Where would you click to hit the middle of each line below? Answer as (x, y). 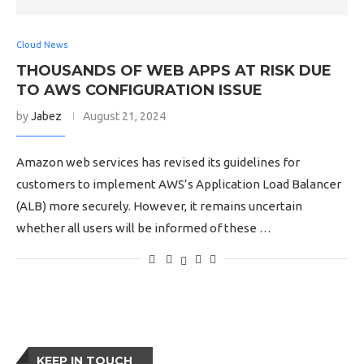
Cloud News (42, 45)
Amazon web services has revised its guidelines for (158, 162)
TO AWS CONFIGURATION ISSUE (139, 90)
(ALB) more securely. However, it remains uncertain (159, 206)
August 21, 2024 (124, 116)
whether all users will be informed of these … (144, 228)
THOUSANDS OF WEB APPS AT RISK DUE (174, 71)
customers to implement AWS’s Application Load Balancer (179, 184)
